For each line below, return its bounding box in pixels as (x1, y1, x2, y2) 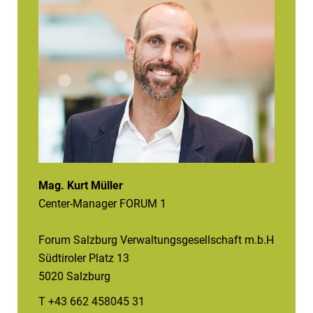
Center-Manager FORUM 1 (38, 197, 166, 211)
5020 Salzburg (38, 270, 110, 284)
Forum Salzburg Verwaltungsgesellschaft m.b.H (38, 233, 274, 247)
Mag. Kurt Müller (38, 179, 123, 193)
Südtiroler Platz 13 (38, 252, 129, 265)
